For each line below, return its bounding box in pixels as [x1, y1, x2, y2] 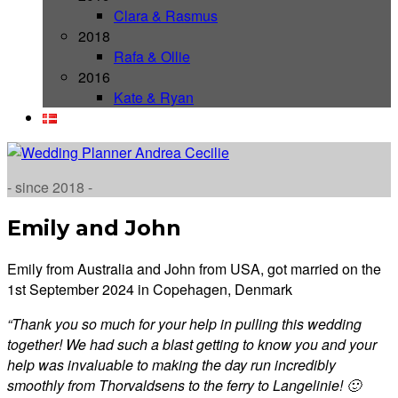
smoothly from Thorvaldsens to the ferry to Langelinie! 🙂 [7, 374, 364, 395]
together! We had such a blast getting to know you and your [7, 333, 377, 354]
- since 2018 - [7, 177, 92, 197]
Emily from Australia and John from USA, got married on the [7, 258, 381, 279]
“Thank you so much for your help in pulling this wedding [7, 313, 362, 334]
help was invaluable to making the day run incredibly [7, 354, 336, 375]
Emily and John [7, 214, 181, 241]
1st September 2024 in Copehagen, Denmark [7, 278, 292, 299]
